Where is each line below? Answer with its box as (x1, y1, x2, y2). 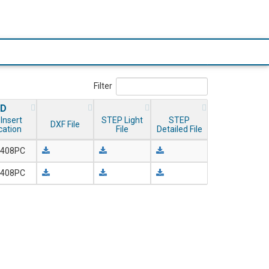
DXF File (50, 119, 80, 130)
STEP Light (101, 115, 143, 125)
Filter (94, 81, 112, 91)
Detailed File (156, 124, 202, 134)
